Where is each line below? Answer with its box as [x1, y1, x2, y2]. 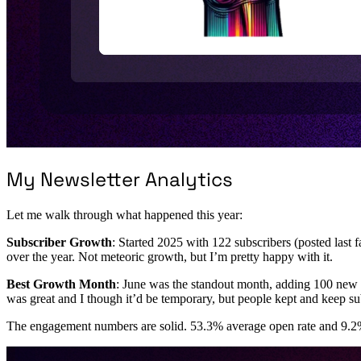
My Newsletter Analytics [6, 167, 233, 193]
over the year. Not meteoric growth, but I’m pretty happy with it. [6, 250, 333, 264]
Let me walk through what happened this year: [6, 208, 243, 222]
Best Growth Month [6, 277, 116, 292]
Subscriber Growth [6, 235, 112, 250]
